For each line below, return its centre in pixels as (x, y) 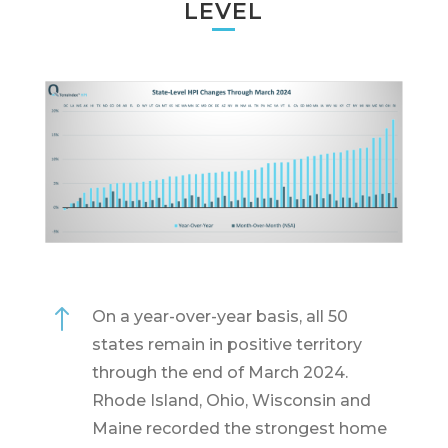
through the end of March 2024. (219, 372)
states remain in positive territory (226, 344)
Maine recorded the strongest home (239, 428)
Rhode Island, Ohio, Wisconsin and (231, 400)
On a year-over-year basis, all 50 (219, 316)
